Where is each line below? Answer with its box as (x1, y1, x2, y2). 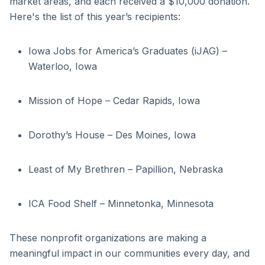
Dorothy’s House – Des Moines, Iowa (28, 129, 196, 141)
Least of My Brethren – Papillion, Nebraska (28, 163, 223, 175)
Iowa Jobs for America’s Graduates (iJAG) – (28, 45, 227, 57)
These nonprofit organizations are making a (9, 232, 206, 244)
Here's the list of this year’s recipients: (9, 11, 180, 22)
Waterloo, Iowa (28, 60, 97, 72)
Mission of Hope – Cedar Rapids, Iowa (28, 95, 200, 106)
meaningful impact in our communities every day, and (9, 247, 250, 259)
